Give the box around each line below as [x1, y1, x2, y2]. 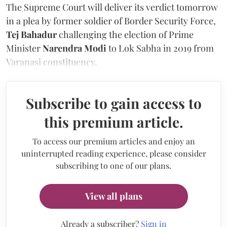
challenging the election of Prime [59, 28, 194, 41]
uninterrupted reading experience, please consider [21, 147, 206, 159]
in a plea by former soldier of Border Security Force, [6, 14, 216, 27]
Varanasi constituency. [6, 55, 97, 68]
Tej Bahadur [6, 28, 59, 41]
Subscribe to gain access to [25, 93, 202, 112]
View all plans [85, 190, 142, 202]
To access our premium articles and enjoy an [32, 135, 195, 146]
